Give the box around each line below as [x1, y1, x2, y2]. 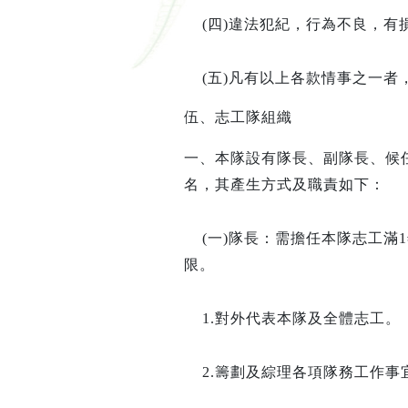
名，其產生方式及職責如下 [183, 177, 370, 193]
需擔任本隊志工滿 [274, 230, 399, 247]
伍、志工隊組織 [183, 109, 292, 126]
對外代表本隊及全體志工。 [214, 311, 401, 327]
